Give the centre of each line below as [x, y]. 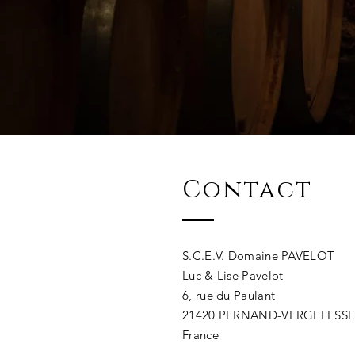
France [202, 335]
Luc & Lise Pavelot [235, 275]
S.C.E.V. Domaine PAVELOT [260, 256]
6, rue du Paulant [231, 295]
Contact [248, 190]
